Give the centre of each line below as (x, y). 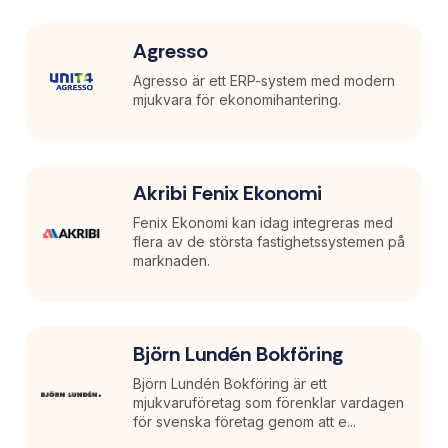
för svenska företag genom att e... (245, 421)
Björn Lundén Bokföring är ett (230, 383)
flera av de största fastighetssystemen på (269, 241)
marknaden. (172, 260)
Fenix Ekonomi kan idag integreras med (263, 222)
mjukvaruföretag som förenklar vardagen (269, 402)
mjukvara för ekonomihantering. (237, 99)
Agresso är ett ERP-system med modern (264, 80)
